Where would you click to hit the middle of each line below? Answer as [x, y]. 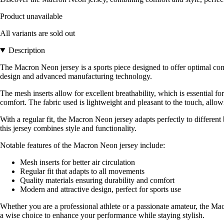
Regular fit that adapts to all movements [82, 171]
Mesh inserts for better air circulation [77, 162]
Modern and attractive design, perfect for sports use [100, 189]
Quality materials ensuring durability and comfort [97, 180]
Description [26, 50]
